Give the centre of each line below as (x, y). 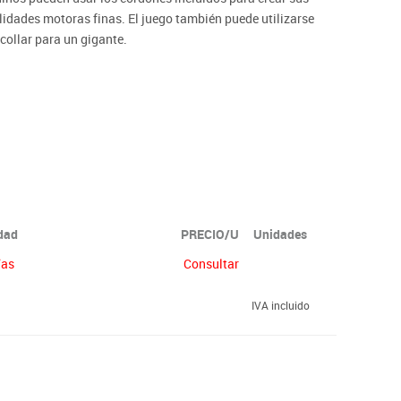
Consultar (211, 263)
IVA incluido (281, 305)
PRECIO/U (210, 234)
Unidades (280, 234)
